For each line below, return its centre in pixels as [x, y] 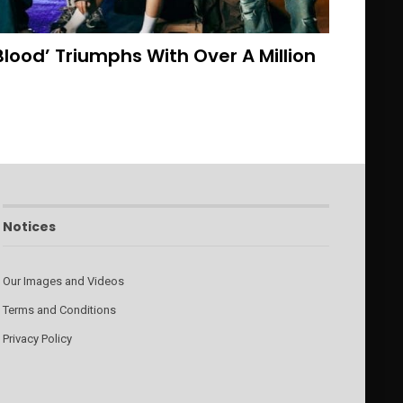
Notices [29, 226]
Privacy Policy [37, 339]
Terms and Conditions [59, 310]
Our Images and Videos [63, 282]
